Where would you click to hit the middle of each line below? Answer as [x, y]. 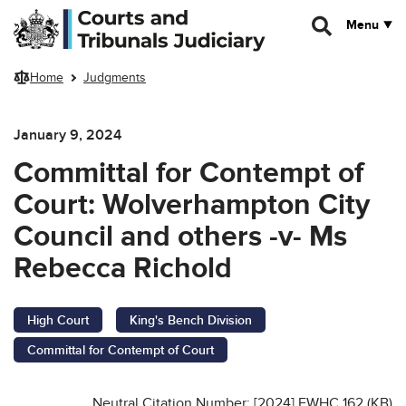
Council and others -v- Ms [180, 237]
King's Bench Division [191, 320]
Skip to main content [71, 16]
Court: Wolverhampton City [192, 205]
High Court [58, 320]
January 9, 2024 [68, 135]
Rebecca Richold [123, 268]
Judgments [115, 78]
